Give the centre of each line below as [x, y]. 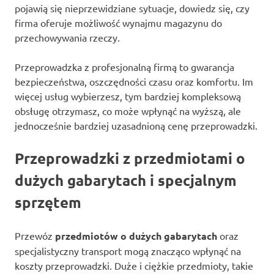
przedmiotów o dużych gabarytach [136, 235]
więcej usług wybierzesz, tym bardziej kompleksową [128, 96]
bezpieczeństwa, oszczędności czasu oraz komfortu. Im [134, 81]
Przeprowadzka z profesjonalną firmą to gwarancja [124, 66]
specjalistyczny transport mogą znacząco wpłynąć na [128, 250]
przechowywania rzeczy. [67, 37]
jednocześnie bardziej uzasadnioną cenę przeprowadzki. [136, 125]
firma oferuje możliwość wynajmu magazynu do [118, 22]
